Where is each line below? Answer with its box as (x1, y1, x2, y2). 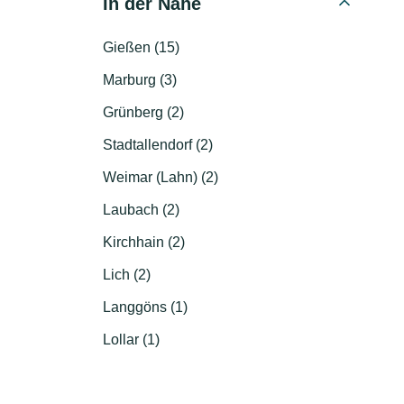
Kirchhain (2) (103, 234, 185, 250)
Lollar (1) (103, 332, 160, 347)
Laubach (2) (103, 202, 179, 217)
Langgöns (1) (103, 299, 188, 315)
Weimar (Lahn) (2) (103, 170, 218, 185)
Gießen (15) (103, 40, 179, 55)
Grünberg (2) (103, 105, 184, 120)
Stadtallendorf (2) (103, 137, 213, 152)
